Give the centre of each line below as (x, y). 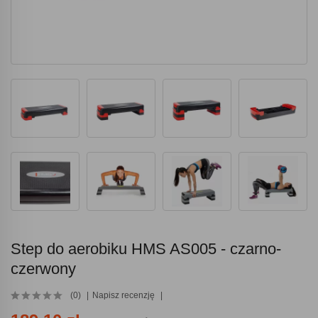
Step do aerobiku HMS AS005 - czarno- (146, 249)
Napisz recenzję (124, 296)
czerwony (43, 269)
